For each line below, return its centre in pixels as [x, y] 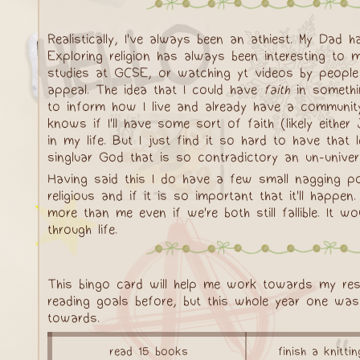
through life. [82, 229]
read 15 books [149, 352]
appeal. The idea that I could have [155, 90]
